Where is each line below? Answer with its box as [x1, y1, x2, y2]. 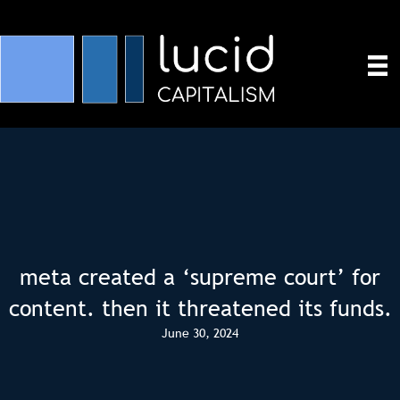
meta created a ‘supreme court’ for [20, 262, 380, 292]
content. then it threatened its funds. [8, 294, 392, 323]
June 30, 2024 [162, 325, 238, 342]
